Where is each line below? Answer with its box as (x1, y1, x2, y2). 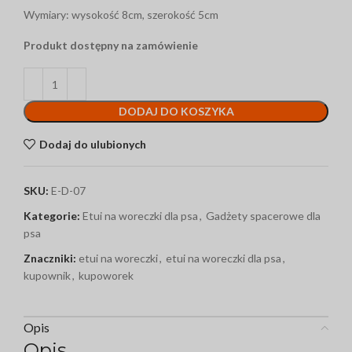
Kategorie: (24, 209, 80, 223)
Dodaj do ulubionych (38, 137, 146, 151)
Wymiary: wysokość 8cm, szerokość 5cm (24, 8, 218, 22)
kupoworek (79, 269, 134, 283)
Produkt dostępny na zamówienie (24, 38, 198, 53)
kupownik (24, 269, 71, 283)
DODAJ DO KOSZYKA (118, 104, 234, 119)
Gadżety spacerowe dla (206, 209, 321, 223)
